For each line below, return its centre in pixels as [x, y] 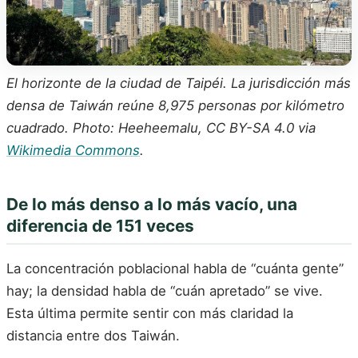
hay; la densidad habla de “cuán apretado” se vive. [165, 291]
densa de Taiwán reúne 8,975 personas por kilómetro [175, 106]
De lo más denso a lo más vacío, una [152, 205]
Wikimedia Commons [73, 151]
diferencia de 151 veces [100, 226]
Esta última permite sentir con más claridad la [150, 314]
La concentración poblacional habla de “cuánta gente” [175, 269]
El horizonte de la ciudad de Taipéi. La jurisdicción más [179, 84]
